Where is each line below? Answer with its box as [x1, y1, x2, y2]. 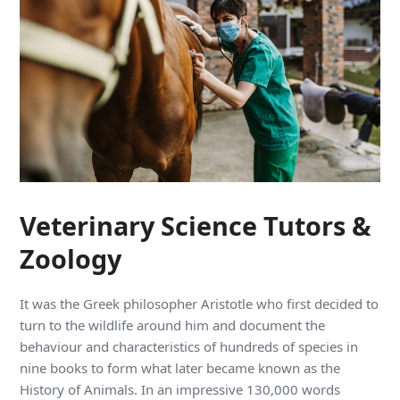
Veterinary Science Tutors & [20, 208, 372, 244]
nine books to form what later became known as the [20, 359, 341, 378]
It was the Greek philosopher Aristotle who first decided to [20, 295, 379, 313]
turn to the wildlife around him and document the [20, 316, 326, 335]
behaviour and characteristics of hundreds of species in [20, 337, 359, 356]
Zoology [20, 241, 122, 277]
